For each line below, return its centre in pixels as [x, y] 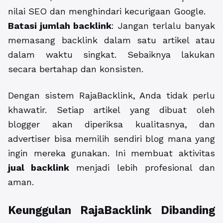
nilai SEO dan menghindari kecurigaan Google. [107, 11]
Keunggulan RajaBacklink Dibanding [111, 210]
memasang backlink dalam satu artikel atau [111, 40]
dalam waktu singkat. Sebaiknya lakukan [111, 55]
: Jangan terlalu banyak [164, 26]
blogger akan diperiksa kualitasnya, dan [111, 124]
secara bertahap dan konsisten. [76, 69]
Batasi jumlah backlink [60, 26]
